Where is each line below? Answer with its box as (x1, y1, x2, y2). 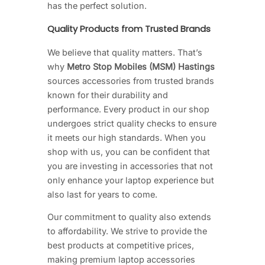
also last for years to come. (47, 189, 157, 199)
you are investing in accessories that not (47, 160, 213, 171)
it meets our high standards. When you (47, 132, 206, 143)
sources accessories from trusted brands (47, 75, 214, 86)
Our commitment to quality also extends (47, 212, 211, 222)
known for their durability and (47, 89, 168, 100)
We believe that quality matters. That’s (47, 47, 202, 57)
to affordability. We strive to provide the (47, 226, 207, 237)
